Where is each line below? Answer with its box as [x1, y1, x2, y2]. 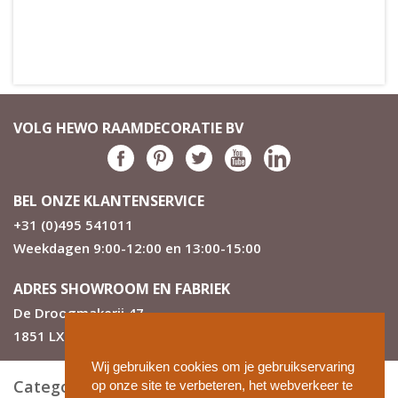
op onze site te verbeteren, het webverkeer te [92, 378, 353, 394]
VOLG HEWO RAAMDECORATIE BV [13, 117, 243, 138]
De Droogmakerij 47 [13, 303, 144, 322]
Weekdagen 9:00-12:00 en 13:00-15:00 [13, 238, 261, 257]
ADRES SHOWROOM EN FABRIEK [13, 278, 230, 298]
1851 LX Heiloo [13, 326, 110, 345]
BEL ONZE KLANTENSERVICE [13, 190, 204, 211]
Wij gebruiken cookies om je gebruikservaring [92, 359, 354, 375]
